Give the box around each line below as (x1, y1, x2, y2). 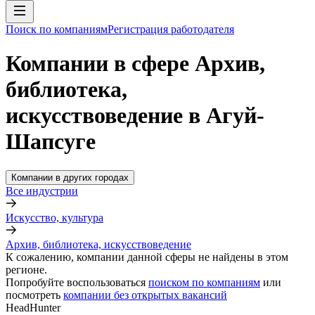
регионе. (6, 263, 47, 276)
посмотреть (6, 288, 60, 301)
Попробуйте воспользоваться (6, 276, 146, 288)
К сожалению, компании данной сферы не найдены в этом (6, 250, 288, 263)
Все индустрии (6, 184, 78, 197)
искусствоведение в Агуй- (6, 103, 264, 129)
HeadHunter (6, 301, 60, 314)
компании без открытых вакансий (63, 288, 227, 301)
